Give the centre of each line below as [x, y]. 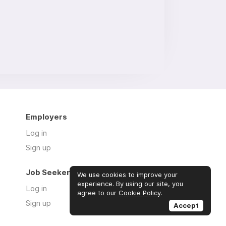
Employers [46, 117]
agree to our [98, 193]
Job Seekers [50, 172]
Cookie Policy [140, 193]
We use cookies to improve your [127, 175]
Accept [186, 205]
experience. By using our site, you [130, 184]
